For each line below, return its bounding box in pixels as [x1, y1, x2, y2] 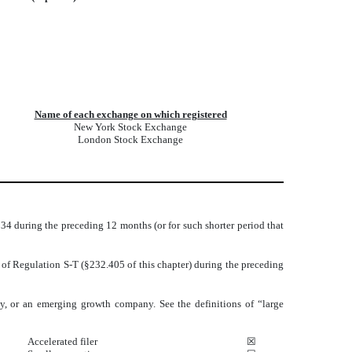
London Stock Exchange [78, 134, 183, 145]
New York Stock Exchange [74, 121, 187, 133]
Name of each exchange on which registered [34, 108, 227, 120]
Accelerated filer [27, 335, 97, 348]
